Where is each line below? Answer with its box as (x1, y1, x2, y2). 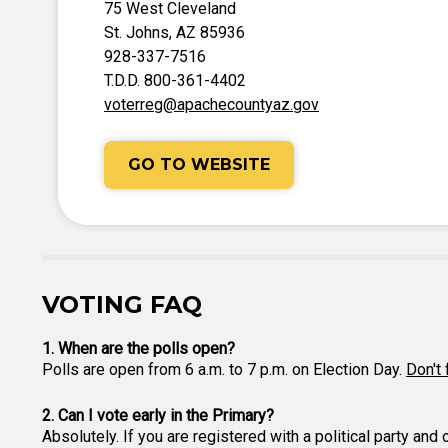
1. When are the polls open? (42, 339, 235, 358)
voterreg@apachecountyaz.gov (104, 95, 319, 114)
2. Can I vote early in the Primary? (42, 406, 274, 425)
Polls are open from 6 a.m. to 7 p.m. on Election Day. (42, 360, 406, 379)
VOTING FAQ (42, 290, 202, 319)
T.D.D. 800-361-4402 (104, 71, 246, 90)
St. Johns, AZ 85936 (104, 23, 245, 42)
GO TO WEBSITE (128, 155, 270, 174)
